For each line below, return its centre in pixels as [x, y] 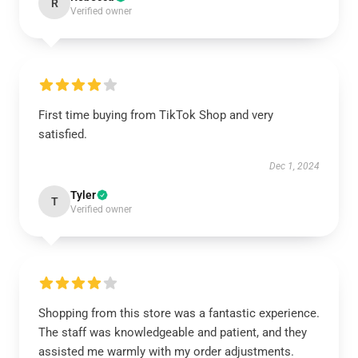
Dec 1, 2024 [294, 166]
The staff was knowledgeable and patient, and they [173, 332]
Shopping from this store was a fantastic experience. [179, 313]
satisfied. [63, 134]
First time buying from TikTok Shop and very [156, 115]
